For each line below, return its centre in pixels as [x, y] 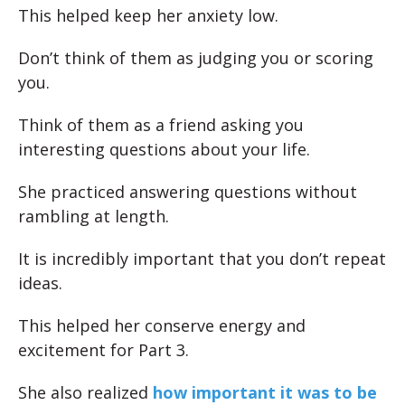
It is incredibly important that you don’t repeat [202, 259]
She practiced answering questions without [188, 192]
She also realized [85, 392]
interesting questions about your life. [164, 149]
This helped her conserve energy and [162, 325]
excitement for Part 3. [104, 350]
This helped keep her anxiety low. [148, 15]
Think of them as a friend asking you [161, 125]
